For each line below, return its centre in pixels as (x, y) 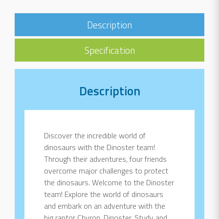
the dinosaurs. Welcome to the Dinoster (109, 183)
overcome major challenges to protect (106, 171)
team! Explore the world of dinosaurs (104, 194)
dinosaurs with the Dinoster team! (99, 147)
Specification (109, 50)
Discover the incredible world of (95, 136)
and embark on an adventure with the (105, 206)
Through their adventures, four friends (105, 159)
